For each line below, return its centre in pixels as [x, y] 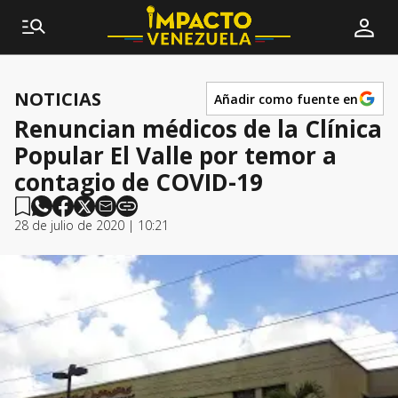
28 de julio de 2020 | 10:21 [92, 225]
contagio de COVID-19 [139, 182]
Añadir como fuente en [286, 99]
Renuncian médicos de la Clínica [198, 129]
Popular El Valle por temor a [175, 155]
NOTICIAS [58, 99]
